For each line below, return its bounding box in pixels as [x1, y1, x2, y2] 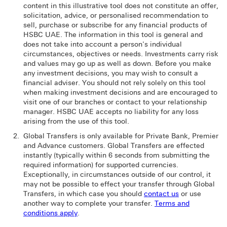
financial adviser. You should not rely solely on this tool [23, 79, 206, 88]
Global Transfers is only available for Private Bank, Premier [23, 132, 218, 141]
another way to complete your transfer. [23, 199, 155, 208]
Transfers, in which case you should [23, 190, 144, 199]
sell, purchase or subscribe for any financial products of [23, 21, 207, 30]
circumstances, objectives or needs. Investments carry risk [23, 50, 218, 59]
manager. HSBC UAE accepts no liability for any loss [23, 107, 199, 117]
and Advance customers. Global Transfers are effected [23, 141, 204, 150]
